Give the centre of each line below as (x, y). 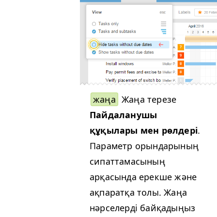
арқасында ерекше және (143, 177)
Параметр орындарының (144, 146)
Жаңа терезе (148, 99)
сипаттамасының (127, 161)
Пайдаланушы (124, 115)
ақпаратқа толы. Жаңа (138, 192)
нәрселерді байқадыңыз (143, 208)
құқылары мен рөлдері (144, 130)
